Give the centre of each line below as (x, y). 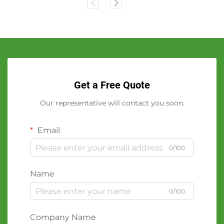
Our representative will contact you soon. (112, 103)
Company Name (63, 217)
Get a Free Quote (112, 85)
